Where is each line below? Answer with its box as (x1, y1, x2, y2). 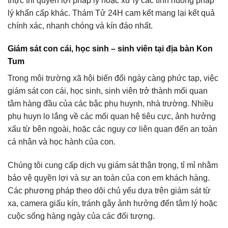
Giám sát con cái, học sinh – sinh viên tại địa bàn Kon (8, 44, 213, 53)
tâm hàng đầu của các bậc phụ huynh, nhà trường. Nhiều (8, 99, 213, 108)
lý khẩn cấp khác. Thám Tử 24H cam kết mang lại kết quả (8, 8, 215, 17)
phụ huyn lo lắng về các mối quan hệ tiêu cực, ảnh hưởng (8, 112, 216, 121)
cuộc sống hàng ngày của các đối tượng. (8, 212, 155, 221)
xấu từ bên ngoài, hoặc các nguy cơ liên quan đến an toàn (8, 125, 217, 134)
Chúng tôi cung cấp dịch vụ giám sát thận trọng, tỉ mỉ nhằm (8, 161, 218, 170)
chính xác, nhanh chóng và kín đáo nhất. (8, 21, 153, 30)
